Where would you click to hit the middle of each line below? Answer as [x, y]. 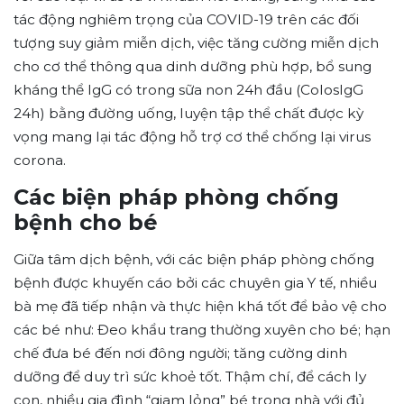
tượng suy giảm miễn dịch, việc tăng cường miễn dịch [196, 43]
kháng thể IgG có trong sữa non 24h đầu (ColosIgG [188, 90]
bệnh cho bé [86, 223]
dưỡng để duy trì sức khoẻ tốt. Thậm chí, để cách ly [190, 377]
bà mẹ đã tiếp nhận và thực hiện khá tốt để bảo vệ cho [200, 307]
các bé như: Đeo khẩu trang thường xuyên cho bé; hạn [202, 330]
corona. [41, 161]
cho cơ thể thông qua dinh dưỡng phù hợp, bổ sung [193, 67]
